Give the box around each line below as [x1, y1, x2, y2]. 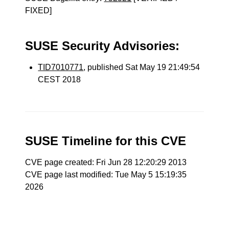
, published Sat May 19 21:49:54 [83, 63, 200, 72]
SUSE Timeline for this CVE [25, 134, 187, 148]
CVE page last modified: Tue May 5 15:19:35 [25, 170, 187, 179]
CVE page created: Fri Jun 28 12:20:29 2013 [25, 158, 187, 167]
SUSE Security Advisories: [25, 39, 180, 53]
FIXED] [25, 6, 52, 15]
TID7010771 [38, 63, 84, 72]
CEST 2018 [38, 75, 81, 84]
